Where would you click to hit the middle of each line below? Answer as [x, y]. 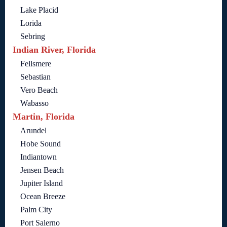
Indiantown [39, 157]
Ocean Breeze [43, 197]
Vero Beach [39, 90]
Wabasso [34, 103]
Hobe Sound [41, 144]
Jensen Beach [42, 170]
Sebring [33, 36]
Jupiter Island [42, 183]
